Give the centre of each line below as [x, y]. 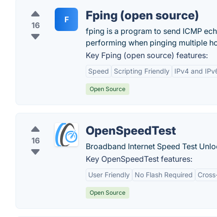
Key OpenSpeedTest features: [139, 159]
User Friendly [109, 175]
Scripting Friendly [142, 71]
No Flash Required [164, 175]
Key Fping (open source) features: [147, 55]
